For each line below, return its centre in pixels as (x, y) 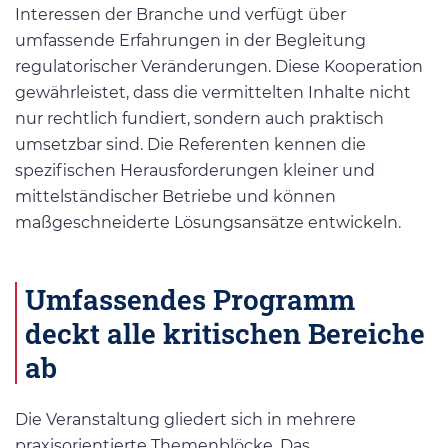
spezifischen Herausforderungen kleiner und (195, 170)
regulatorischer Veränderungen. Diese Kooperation (219, 66)
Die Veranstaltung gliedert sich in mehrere (185, 420)
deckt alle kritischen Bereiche (225, 333)
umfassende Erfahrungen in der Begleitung (190, 40)
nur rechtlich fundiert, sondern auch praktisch (199, 118)
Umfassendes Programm (190, 299)
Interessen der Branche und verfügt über (180, 14)
